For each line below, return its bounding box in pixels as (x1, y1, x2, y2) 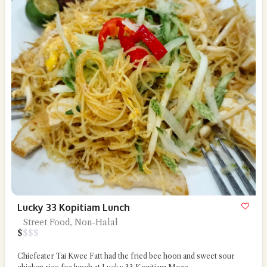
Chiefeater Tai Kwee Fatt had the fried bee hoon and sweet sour (17, 252, 235, 260)
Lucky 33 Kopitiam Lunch (17, 201, 130, 213)
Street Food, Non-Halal (23, 217, 118, 228)
